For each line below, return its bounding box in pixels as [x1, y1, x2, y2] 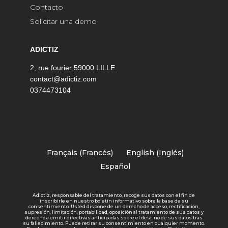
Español [100, 162, 131, 172]
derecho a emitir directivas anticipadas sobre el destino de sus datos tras [25, 215, 203, 221]
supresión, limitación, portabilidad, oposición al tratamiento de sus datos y [24, 209, 204, 215]
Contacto [30, 2, 63, 12]
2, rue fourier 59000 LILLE [30, 63, 115, 72]
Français [47, 148, 78, 157]
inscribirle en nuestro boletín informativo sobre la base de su [39, 198, 188, 204]
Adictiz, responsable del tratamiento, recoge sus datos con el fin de [33, 192, 195, 198]
